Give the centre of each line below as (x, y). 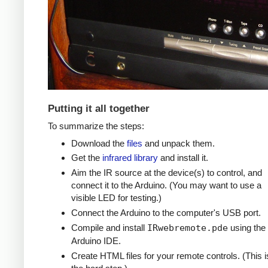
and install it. (183, 158)
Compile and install (109, 227)
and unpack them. (178, 143)
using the (246, 227)
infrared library (130, 158)
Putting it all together (99, 109)
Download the (99, 143)
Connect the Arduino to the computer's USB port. (166, 213)
